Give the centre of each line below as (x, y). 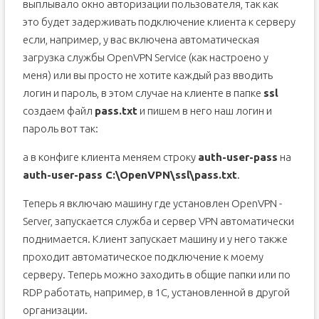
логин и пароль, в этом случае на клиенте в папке (143, 93)
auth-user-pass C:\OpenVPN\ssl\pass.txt (130, 175)
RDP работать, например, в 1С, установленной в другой (156, 292)
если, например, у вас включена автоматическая (141, 40)
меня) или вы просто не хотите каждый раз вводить (147, 75)
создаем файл (58, 111)
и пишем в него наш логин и (204, 111)
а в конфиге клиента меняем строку (110, 157)
